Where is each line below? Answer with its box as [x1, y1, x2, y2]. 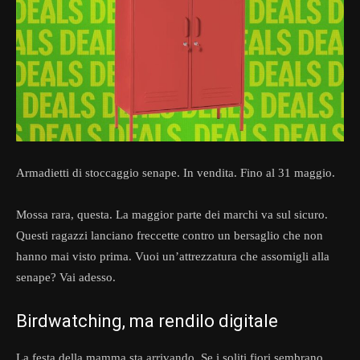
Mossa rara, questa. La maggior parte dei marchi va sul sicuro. [16, 208, 328, 222]
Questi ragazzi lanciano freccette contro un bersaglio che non [16, 229, 323, 243]
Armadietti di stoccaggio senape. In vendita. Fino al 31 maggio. [16, 166, 335, 180]
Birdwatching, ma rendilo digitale [16, 311, 278, 332]
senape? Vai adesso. [16, 271, 116, 284]
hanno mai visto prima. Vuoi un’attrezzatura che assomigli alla [16, 250, 329, 264]
